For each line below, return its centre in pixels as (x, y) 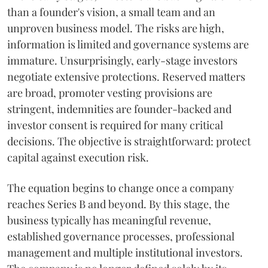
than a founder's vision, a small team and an (111, 12)
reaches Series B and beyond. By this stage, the (118, 204)
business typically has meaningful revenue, (109, 220)
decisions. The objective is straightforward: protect (129, 141)
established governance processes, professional (121, 236)
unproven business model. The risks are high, (116, 28)
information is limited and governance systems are (128, 44)
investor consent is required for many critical (115, 125)
